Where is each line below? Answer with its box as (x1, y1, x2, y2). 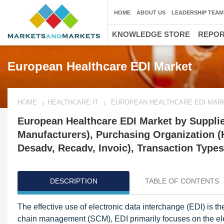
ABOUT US (136, 9, 165, 15)
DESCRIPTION (49, 177, 97, 185)
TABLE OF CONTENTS (145, 177, 219, 185)
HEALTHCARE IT (47, 98, 98, 106)
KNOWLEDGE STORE (112, 30, 190, 38)
